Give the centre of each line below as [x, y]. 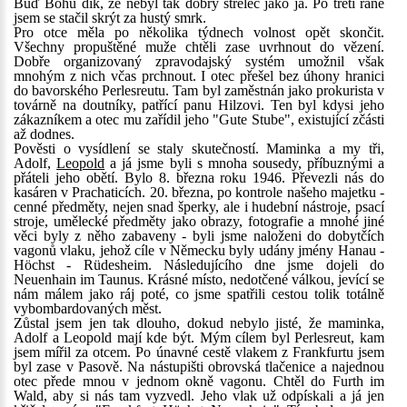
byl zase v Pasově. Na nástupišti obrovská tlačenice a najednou [199, 367]
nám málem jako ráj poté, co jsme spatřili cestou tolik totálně [199, 294]
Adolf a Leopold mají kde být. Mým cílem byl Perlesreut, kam [199, 338]
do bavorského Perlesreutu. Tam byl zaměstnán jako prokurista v [199, 90]
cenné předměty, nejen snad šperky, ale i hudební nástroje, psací [199, 207]
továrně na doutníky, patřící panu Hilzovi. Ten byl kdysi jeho [199, 105]
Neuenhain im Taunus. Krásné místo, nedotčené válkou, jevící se [199, 279]
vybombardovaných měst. [88, 308]
